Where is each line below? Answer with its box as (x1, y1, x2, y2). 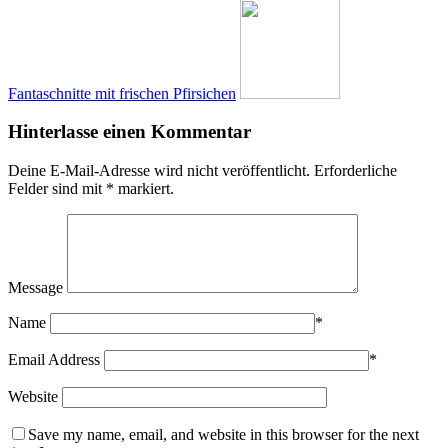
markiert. (114, 179, 174, 197)
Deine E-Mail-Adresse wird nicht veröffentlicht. (8, 161, 310, 179)
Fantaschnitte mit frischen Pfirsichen (8, 84, 236, 102)
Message (8, 278, 63, 296)
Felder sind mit (8, 179, 106, 197)
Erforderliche (314, 161, 397, 179)
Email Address (8, 350, 100, 368)
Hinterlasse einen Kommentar (8, 121, 251, 143)
